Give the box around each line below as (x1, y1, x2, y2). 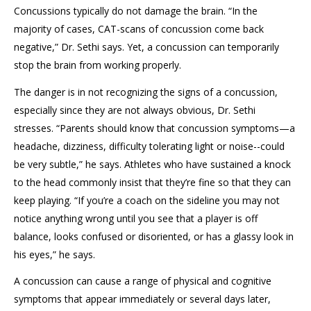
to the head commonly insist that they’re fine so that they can (14, 175, 291, 189)
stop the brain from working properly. (14, 58, 181, 72)
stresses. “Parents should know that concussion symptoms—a (14, 121, 295, 135)
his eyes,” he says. (14, 247, 95, 261)
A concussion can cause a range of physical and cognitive (14, 274, 271, 287)
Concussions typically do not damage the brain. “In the (14, 4, 258, 17)
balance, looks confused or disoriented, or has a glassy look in (14, 229, 294, 243)
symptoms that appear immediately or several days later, (14, 292, 271, 305)
